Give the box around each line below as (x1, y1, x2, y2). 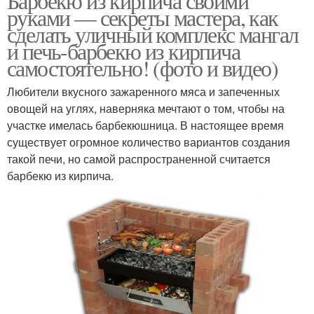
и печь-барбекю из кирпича (7, 36, 240, 67)
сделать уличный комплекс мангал (7, 19, 299, 50)
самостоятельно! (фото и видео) (7, 53, 278, 83)
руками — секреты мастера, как (7, 2, 278, 33)
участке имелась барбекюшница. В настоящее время (7, 117, 284, 134)
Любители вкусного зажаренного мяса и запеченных (7, 83, 280, 100)
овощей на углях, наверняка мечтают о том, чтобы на (7, 100, 285, 117)
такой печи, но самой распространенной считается (7, 151, 271, 168)
